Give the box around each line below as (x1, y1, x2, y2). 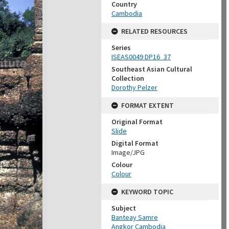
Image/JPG (111, 148, 145, 157)
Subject (111, 203, 136, 213)
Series (111, 43, 131, 52)
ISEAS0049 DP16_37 (111, 52, 171, 61)
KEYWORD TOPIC (121, 187, 173, 196)
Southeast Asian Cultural (111, 64, 192, 74)
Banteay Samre (111, 213, 158, 222)
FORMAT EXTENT (121, 101, 174, 110)
